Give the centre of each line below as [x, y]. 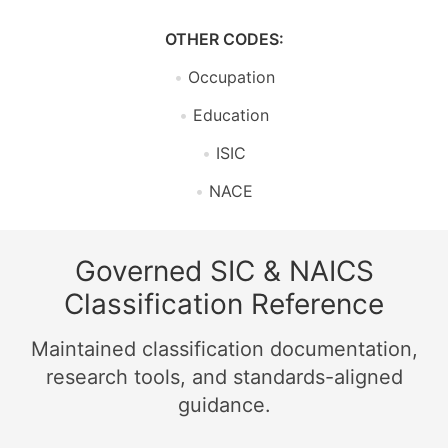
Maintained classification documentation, [224, 349]
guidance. [224, 405]
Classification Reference [224, 304]
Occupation [231, 77]
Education [231, 115]
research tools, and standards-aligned [224, 377]
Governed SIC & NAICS [224, 271]
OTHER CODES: [224, 39]
